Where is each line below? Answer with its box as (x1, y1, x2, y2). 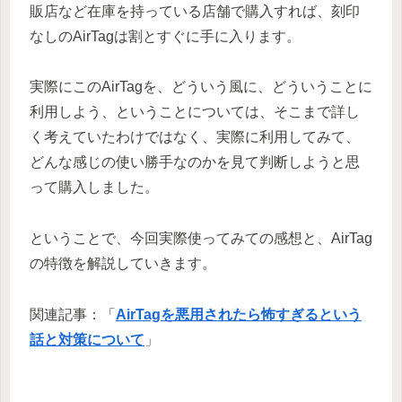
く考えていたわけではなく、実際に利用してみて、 (30, 129, 360, 145)
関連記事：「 (30, 307, 116, 322)
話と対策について (30, 332, 144, 347)
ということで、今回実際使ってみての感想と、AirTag (30, 231, 372, 247)
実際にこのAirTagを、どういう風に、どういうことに (30, 79, 372, 95)
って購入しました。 (30, 179, 159, 196)
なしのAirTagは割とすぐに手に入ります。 (30, 28, 301, 44)
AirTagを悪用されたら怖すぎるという (116, 307, 362, 322)
